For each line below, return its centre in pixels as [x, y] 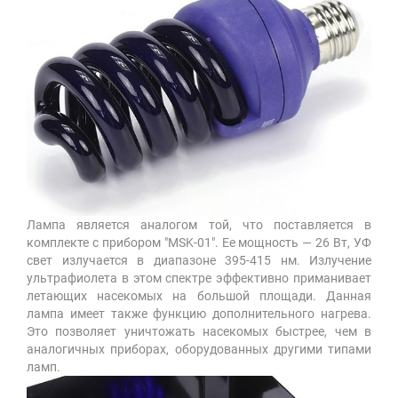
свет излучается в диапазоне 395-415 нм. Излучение [199, 261]
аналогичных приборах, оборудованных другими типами [199, 350]
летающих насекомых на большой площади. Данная [199, 296]
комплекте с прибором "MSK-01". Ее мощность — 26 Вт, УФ [199, 243]
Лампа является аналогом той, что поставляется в [199, 225]
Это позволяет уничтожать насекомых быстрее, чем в [199, 332]
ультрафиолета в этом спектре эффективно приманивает [199, 279]
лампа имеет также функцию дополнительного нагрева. [199, 314]
